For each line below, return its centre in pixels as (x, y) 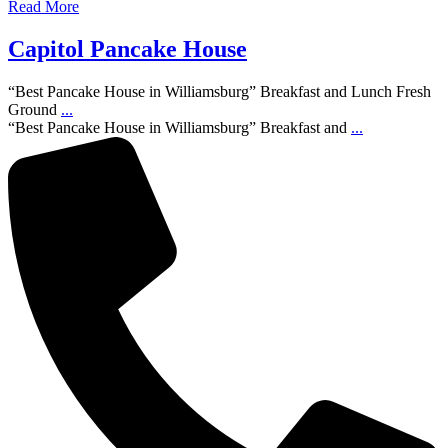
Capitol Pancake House (127, 49)
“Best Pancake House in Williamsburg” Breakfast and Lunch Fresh (219, 91)
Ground (34, 109)
